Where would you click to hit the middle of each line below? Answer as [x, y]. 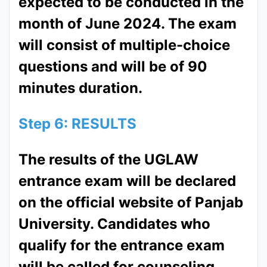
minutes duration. [80, 88]
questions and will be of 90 [113, 66]
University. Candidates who [114, 223]
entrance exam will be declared [127, 181]
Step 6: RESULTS [77, 123]
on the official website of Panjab [131, 202]
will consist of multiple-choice [124, 45]
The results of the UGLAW [108, 159]
